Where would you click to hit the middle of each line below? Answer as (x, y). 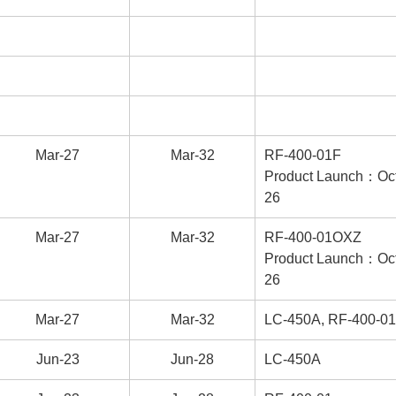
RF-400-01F (303, 155)
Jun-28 (192, 359)
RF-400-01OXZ (313, 237)
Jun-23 (57, 359)
